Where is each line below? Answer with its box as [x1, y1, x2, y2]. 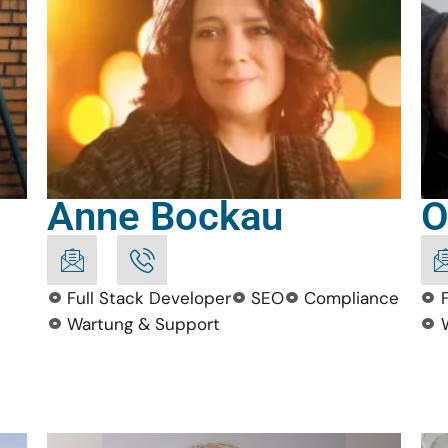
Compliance [304, 287, 400, 309]
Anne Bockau [47, 193, 284, 240]
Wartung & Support [67, 313, 221, 335]
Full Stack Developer [67, 287, 232, 309]
